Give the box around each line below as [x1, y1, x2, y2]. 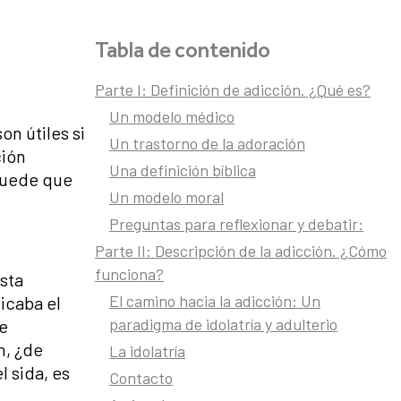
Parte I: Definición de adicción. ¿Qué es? [95, 80, 371, 100]
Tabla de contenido [95, 37, 270, 64]
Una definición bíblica [109, 160, 256, 181]
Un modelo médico [109, 107, 235, 127]
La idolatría [109, 341, 185, 362]
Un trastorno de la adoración [109, 133, 305, 154]
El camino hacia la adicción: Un [109, 291, 320, 311]
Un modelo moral [109, 187, 224, 208]
